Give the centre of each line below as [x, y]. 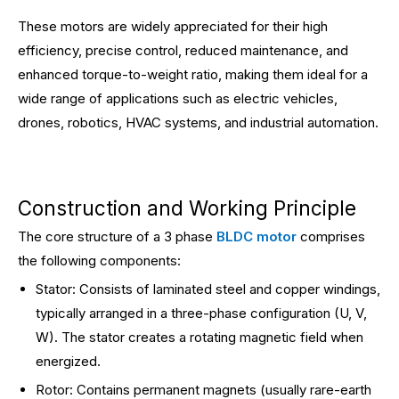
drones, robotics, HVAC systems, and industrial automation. [198, 122]
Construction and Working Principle [187, 208]
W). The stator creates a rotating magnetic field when [199, 337]
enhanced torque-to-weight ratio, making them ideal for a [193, 74]
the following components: [99, 261]
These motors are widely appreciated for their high [173, 26]
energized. [68, 361]
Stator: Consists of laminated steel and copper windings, [208, 289]
